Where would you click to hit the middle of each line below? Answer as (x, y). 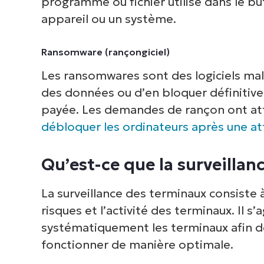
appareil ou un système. (108, 19)
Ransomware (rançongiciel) (105, 52)
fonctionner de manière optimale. (137, 244)
